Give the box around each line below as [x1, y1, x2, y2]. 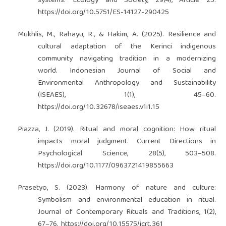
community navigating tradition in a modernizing [38, 52, 216, 66]
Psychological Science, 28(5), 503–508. [38, 147, 216, 160]
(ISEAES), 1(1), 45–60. [38, 88, 216, 102]
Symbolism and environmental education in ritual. [38, 193, 216, 207]
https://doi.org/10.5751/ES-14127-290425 [38, 6, 169, 19]
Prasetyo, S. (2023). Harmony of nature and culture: [17, 181, 216, 195]
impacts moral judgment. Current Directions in [38, 135, 216, 148]
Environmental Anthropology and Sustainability [38, 76, 216, 90]
